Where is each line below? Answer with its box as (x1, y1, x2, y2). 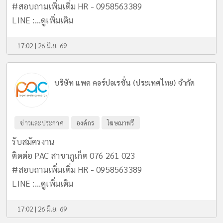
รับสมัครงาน (12, 135, 55, 147)
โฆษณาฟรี (107, 118, 134, 127)
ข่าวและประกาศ (20, 118, 64, 127)
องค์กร (77, 118, 95, 127)
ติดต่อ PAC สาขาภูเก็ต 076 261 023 (12, 149, 135, 161)
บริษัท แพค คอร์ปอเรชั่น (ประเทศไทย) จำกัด (54, 77, 195, 88)
